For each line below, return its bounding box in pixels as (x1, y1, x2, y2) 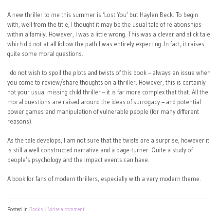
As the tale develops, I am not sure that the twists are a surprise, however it (7, 136, 209, 144)
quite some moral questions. (7, 50, 83, 57)
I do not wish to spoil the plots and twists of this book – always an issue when (7, 69, 211, 76)
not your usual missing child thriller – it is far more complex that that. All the (7, 88, 208, 96)
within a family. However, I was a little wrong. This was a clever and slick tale (7, 30, 210, 38)
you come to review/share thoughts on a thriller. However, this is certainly (7, 78, 206, 86)
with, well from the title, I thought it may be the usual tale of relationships (7, 20, 201, 28)
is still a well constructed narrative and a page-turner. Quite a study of (7, 146, 193, 154)
